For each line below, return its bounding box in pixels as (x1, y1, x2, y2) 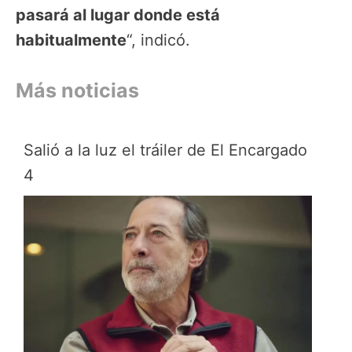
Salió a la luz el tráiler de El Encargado (24, 140, 307, 159)
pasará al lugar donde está (16, 5, 220, 24)
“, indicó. (126, 30, 190, 49)
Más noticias (16, 78, 139, 102)
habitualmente (16, 30, 126, 49)
